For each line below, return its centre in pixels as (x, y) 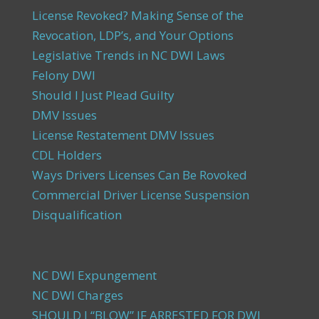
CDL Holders (67, 155)
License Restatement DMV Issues (123, 135)
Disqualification (77, 215)
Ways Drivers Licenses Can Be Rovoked (139, 175)
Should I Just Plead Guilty (103, 95)
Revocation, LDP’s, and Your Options (132, 35)
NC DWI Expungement (94, 275)
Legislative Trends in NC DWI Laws (128, 55)
